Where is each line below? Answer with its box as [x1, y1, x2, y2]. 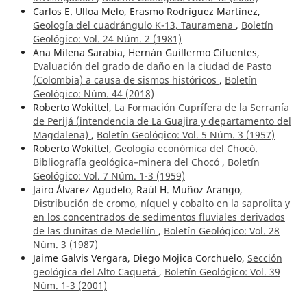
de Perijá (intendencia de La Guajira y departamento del [32, 114, 291, 127]
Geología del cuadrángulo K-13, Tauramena [32, 18, 236, 32]
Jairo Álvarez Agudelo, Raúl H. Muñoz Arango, [32, 182, 243, 196]
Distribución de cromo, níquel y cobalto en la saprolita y [32, 196, 290, 210]
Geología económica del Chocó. [114, 141, 258, 155]
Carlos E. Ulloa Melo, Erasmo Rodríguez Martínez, [32, 4, 260, 18]
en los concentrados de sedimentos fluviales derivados [32, 210, 285, 223]
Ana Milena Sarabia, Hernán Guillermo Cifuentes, [32, 45, 260, 59]
